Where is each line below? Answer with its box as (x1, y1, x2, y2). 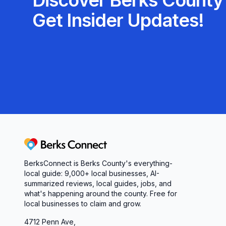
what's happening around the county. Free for (24, 189, 177, 198)
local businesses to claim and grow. (24, 199, 141, 208)
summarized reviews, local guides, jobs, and (24, 179, 172, 188)
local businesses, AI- (89, 169, 159, 178)
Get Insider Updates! (32, 9, 204, 31)
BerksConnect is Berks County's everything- (24, 159, 173, 167)
